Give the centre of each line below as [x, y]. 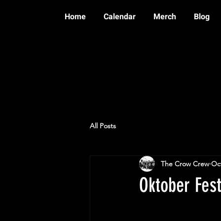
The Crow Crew [185, 164]
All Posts [103, 126]
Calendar [120, 17]
